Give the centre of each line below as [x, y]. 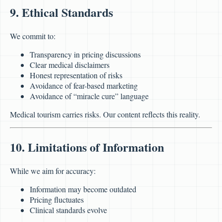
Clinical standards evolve [68, 210]
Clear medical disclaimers [70, 65]
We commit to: [33, 36]
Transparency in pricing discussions [85, 55]
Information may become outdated [83, 189]
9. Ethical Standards [61, 12]
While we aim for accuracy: [53, 171]
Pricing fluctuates [57, 199]
